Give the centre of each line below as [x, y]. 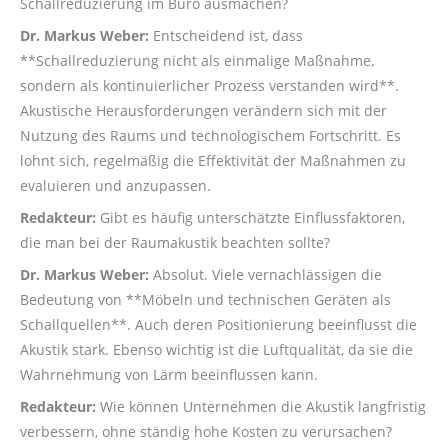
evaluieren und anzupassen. [115, 186]
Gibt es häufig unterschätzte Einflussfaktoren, [250, 218]
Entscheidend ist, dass [226, 36]
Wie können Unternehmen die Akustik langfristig [261, 406]
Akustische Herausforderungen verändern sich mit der [203, 111]
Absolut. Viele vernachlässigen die [265, 274]
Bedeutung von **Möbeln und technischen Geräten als [205, 299]
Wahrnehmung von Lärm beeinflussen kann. [169, 374]
